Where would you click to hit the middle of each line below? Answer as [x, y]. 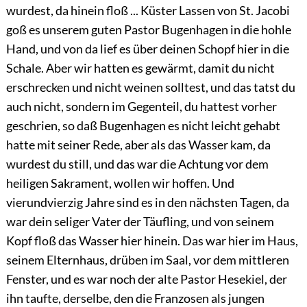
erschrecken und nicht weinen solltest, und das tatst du [150, 87]
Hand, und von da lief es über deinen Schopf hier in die [147, 49]
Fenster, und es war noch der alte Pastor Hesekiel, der [146, 279]
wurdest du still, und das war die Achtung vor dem [137, 164]
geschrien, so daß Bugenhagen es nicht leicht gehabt [143, 126]
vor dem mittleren [241, 260]
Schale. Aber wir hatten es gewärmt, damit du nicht [140, 68]
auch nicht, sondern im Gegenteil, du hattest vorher [141, 107]
